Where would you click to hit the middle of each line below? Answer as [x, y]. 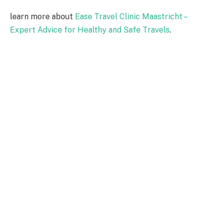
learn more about [42, 17]
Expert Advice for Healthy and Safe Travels [90, 30]
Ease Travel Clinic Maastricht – [131, 17]
